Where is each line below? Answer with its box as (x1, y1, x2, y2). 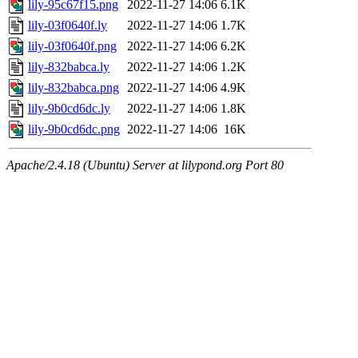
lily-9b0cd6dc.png (28, 122, 120, 137)
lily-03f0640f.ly (28, 18, 107, 33)
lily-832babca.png (28, 81, 119, 95)
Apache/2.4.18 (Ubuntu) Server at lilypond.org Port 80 (6, 158, 284, 173)
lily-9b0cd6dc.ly (28, 101, 110, 116)
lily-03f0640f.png (28, 39, 117, 54)
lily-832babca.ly (28, 60, 109, 74)
